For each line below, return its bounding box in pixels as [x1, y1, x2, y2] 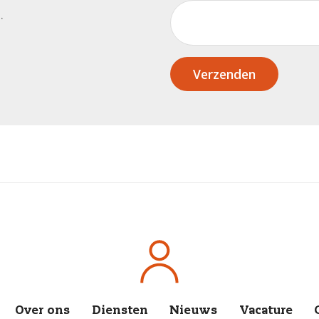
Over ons [15, 305, 70, 318]
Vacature [239, 305, 293, 318]
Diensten [91, 305, 148, 318]
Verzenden [193, 66, 256, 83]
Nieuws [169, 305, 218, 318]
